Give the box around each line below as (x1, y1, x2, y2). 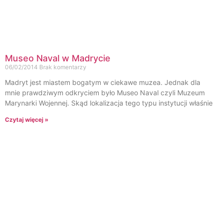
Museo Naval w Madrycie (5, 53, 110, 63)
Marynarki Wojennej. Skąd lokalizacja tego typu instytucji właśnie (5, 98, 213, 107)
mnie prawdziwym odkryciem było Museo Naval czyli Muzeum (5, 88, 205, 97)
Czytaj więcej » (5, 115, 49, 123)
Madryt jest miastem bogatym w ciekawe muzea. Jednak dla (5, 78, 200, 86)
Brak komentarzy (39, 63, 86, 71)
